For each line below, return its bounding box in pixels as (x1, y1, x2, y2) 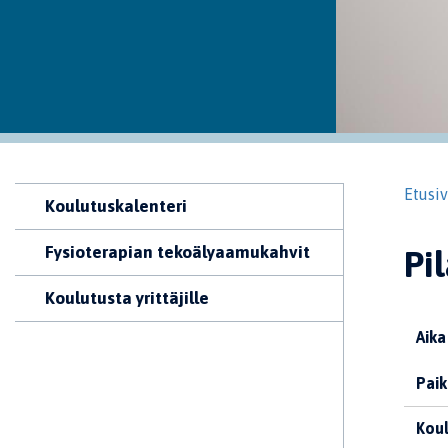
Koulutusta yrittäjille (45, 288, 209, 308)
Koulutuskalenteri (45, 196, 187, 216)
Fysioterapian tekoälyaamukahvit (45, 242, 310, 262)
